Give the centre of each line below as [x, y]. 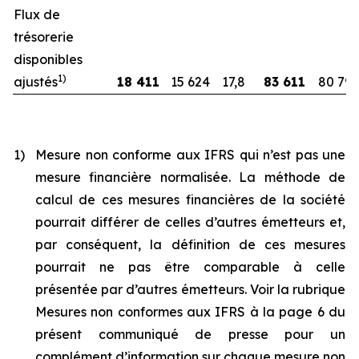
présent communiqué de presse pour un [190, 334]
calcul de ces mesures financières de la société [190, 199]
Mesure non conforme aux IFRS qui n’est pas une [190, 154]
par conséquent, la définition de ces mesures [190, 244]
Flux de [37, 14]
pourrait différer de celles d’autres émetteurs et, [190, 222]
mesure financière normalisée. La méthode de [190, 177]
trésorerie [44, 36]
